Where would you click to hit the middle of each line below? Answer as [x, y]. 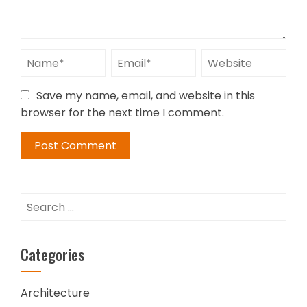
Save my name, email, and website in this [146, 96]
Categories [52, 254]
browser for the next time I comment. [122, 113]
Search [39, 201]
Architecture [55, 293]
